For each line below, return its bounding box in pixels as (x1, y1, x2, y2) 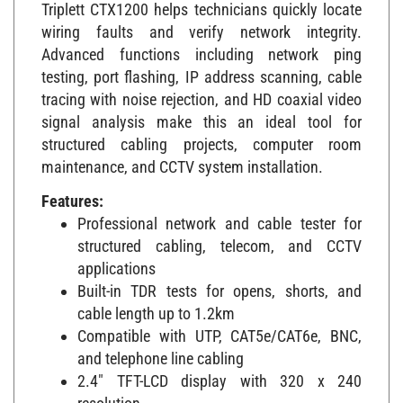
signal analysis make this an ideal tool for (41, 103, 362, 123)
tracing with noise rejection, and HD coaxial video (41, 81, 362, 101)
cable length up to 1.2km (77, 294, 235, 314)
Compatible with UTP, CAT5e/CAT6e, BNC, (77, 317, 362, 336)
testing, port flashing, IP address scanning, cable (41, 58, 362, 78)
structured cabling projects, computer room (41, 126, 362, 146)
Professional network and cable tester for (77, 204, 362, 224)
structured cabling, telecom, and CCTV (77, 227, 362, 246)
